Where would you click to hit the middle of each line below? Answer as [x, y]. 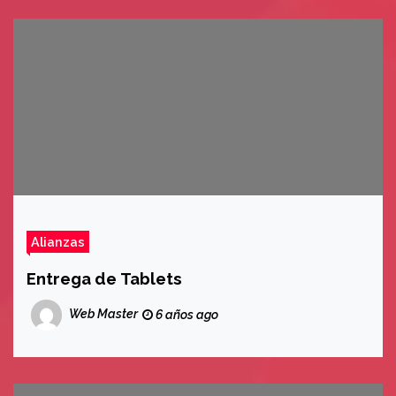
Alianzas [58, 242]
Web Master [103, 314]
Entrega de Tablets [104, 278]
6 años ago [186, 315]
